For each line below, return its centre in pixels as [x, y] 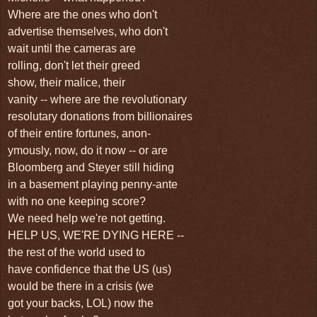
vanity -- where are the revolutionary [97, 99]
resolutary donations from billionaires [100, 116]
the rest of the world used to [78, 252]
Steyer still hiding [132, 167]
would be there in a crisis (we [81, 286]
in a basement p [48, 184]
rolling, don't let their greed [74, 65]
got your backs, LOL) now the [81, 303]
